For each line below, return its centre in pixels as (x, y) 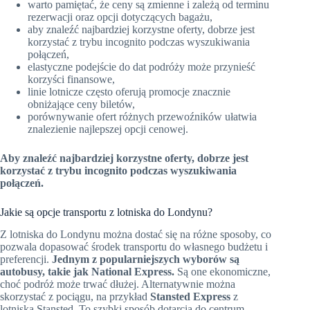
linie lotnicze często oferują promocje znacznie (129, 91)
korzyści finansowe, (71, 79)
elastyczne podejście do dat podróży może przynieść (142, 66)
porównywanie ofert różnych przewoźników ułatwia (142, 116)
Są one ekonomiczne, (222, 272)
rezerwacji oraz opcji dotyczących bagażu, (120, 17)
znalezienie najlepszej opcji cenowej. (108, 129)
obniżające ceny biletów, (81, 104)
